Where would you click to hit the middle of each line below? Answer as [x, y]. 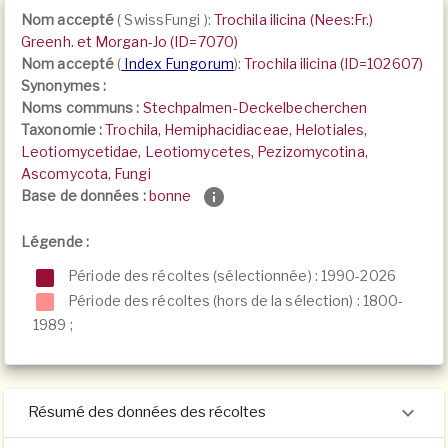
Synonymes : [64, 85]
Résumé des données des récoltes [147, 412]
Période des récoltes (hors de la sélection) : [214, 300]
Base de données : [85, 195]
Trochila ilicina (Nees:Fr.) [293, 19]
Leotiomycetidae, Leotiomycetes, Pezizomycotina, [194, 151]
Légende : [55, 242]
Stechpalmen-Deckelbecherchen [255, 107]
